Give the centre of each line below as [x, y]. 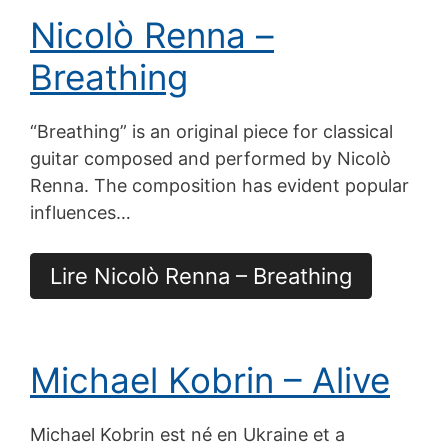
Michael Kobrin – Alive [210, 379]
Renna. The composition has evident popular [219, 185]
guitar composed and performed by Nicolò [210, 158]
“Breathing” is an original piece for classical [211, 131]
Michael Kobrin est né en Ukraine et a [187, 434]
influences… [80, 212]
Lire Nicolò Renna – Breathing [201, 275]
